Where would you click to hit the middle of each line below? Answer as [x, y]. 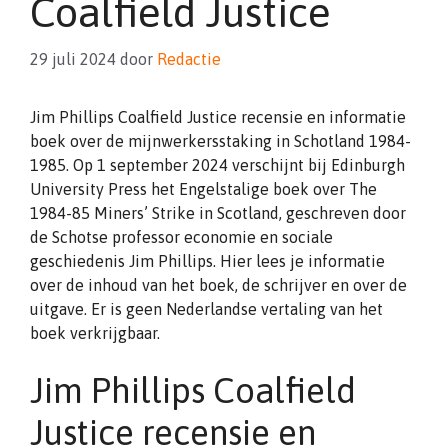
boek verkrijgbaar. [95, 333]
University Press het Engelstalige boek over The [203, 189]
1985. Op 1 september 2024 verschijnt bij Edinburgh [217, 165]
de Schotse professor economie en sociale [181, 237]
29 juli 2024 [73, 59]
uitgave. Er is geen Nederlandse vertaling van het [206, 309]
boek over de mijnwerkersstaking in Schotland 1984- [220, 141]
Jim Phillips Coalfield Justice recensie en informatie [218, 117]
